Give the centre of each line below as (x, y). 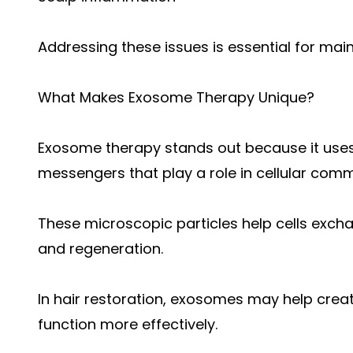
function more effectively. (128, 324)
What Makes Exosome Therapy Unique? (176, 97)
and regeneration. (100, 248)
